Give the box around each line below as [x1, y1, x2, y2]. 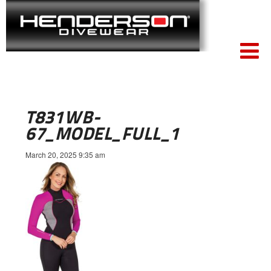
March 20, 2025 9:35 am [25, 149, 105, 160]
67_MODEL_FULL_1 [25, 122, 180, 145]
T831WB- [25, 106, 101, 128]
